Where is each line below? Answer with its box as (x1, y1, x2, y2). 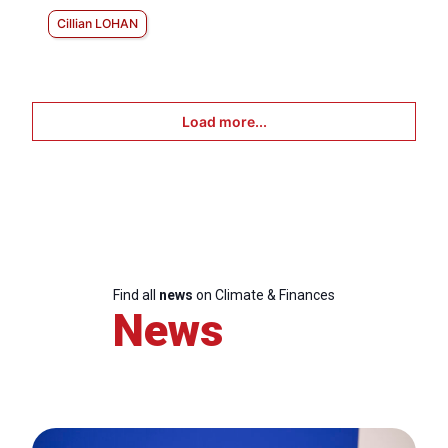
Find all (113, 287, 159, 304)
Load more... (181, 113, 267, 131)
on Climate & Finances (193, 287, 335, 304)
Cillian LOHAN (57, 16, 138, 32)
